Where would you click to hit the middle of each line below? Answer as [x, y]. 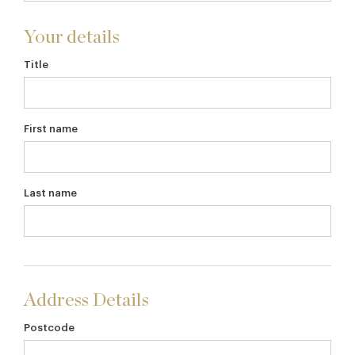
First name [51, 129]
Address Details [86, 300]
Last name [50, 193]
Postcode [49, 328]
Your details [72, 37]
